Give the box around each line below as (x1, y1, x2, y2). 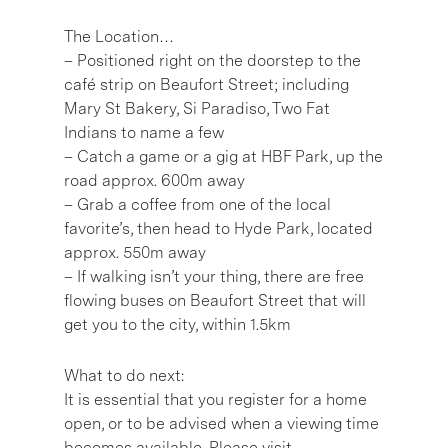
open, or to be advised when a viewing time (64, 413, 379, 433)
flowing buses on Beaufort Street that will (64, 290, 366, 310)
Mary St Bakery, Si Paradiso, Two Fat (64, 98, 330, 118)
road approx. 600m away (64, 170, 245, 190)
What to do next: (64, 365, 184, 385)
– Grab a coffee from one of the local (64, 194, 331, 214)
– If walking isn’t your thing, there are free (64, 266, 364, 286)
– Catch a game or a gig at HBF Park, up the (64, 146, 383, 166)
